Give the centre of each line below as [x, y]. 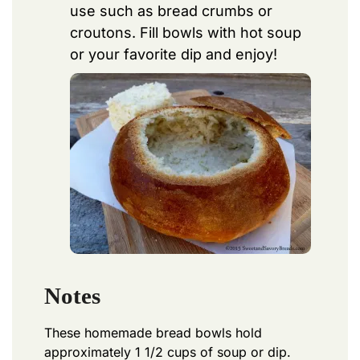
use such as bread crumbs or [171, 10]
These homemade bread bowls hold [153, 333]
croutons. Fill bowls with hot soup [186, 32]
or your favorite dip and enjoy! [174, 54]
